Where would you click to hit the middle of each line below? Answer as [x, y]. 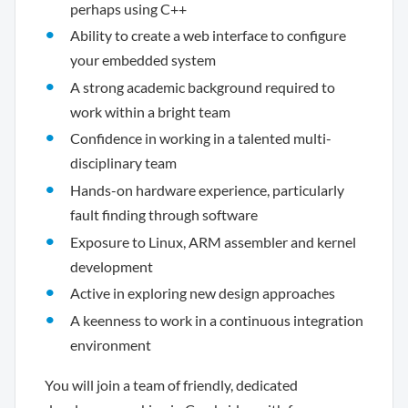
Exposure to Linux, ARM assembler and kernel [213, 241]
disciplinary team [123, 163]
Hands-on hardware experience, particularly [207, 189]
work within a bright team [150, 111]
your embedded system [143, 60]
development [112, 266]
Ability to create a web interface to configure [208, 36]
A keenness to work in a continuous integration [217, 320]
